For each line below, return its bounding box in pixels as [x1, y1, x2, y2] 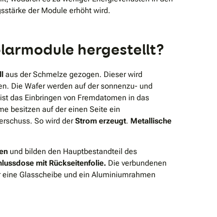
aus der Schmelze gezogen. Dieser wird [3, 69, 142, 79]
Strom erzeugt [75, 116, 126, 125]
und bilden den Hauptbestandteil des [8, 146, 137, 156]
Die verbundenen [106, 158, 167, 168]
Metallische [128, 116, 171, 125]
